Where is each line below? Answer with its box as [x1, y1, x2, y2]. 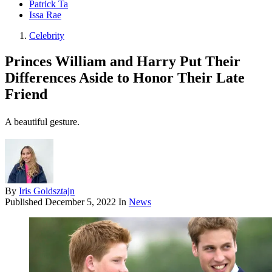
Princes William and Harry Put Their [5, 53, 240, 70]
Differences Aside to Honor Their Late [5, 70, 245, 86]
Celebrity [29, 30, 64, 41]
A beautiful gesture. [5, 117, 80, 127]
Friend [5, 86, 47, 103]
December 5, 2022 [45, 197, 116, 208]
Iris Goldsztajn [19, 186, 75, 197]
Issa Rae [29, 10, 61, 21]
